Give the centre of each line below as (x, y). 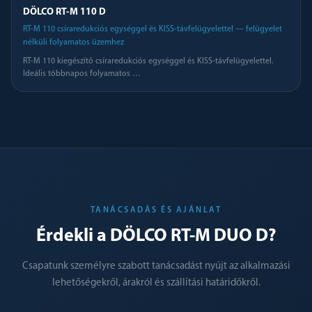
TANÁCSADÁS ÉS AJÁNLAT (156, 210)
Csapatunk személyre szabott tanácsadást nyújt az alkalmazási (156, 266)
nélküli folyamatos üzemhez (73, 42)
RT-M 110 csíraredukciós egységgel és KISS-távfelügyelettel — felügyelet (153, 29)
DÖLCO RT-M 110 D (64, 12)
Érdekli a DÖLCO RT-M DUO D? (156, 236)
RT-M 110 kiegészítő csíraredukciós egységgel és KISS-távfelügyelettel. (148, 61)
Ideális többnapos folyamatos (78, 74)
